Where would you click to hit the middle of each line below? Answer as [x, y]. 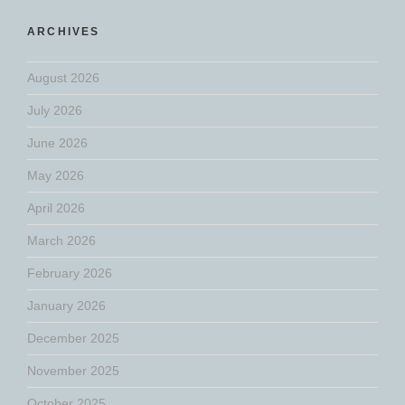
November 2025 [73, 370]
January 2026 [66, 305]
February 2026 [70, 273]
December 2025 [73, 338]
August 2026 [63, 77]
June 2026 [57, 142]
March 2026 [61, 240]
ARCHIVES [64, 31]
